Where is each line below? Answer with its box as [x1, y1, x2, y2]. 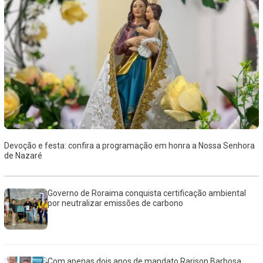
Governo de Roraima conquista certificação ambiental [48, 188, 247, 198]
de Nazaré [4, 151, 42, 161]
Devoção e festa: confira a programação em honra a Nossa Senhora [4, 141, 255, 151]
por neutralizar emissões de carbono [48, 198, 184, 208]
